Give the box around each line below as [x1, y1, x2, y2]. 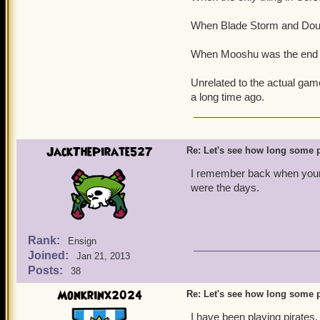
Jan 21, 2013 [76, 251, 130, 261]
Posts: [28, 264, 66, 276]
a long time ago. [191, 91, 264, 103]
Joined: [28, 249, 71, 261]
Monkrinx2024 [56, 287, 142, 304]
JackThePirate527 [46, 144, 153, 161]
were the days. [191, 181, 259, 194]
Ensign [68, 236, 96, 246]
